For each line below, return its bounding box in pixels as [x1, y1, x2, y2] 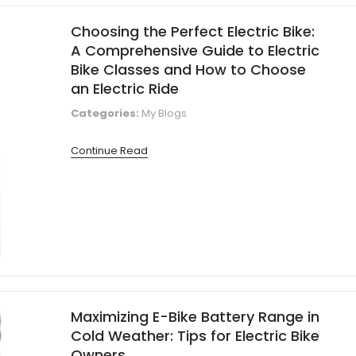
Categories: [71, 106, 139, 122]
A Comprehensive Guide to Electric [71, 41, 319, 61]
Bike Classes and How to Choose [71, 60, 306, 80]
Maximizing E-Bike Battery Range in [71, 307, 319, 327]
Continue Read [71, 143, 148, 159]
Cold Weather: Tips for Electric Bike [71, 326, 319, 346]
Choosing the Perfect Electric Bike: [71, 21, 315, 42]
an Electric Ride [71, 79, 179, 99]
